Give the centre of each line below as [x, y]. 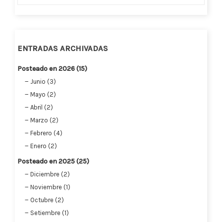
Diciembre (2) [50, 174]
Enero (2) [44, 146]
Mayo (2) [43, 94]
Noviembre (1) [50, 187]
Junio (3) [43, 81]
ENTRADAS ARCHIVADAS [63, 48]
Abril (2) [42, 107]
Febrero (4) [46, 133]
